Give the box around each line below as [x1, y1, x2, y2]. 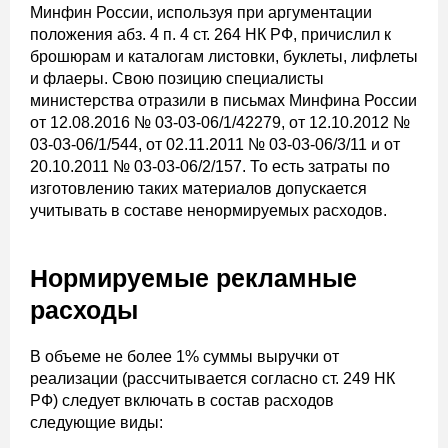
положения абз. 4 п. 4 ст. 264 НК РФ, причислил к [30, 26, 391, 44]
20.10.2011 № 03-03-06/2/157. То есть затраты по [30, 158, 390, 176]
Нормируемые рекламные [30, 264, 357, 293]
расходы [30, 296, 138, 325]
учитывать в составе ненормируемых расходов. [30, 202, 387, 220]
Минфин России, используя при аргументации [30, 4, 372, 22]
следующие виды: [30, 414, 163, 432]
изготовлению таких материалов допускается [30, 180, 367, 198]
